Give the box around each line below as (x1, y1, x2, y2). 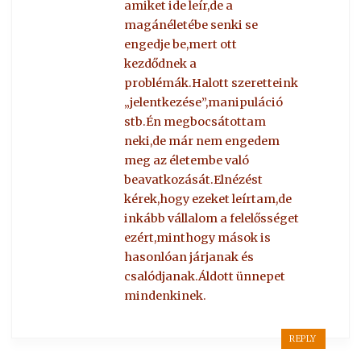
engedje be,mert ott (124, 37, 238, 52)
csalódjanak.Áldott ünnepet (124, 269, 286, 284)
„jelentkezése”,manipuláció (124, 95, 284, 110)
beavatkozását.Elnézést (124, 172, 263, 188)
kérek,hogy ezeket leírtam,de (124, 192, 293, 207)
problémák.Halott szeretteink (124, 76, 299, 91)
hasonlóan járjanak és (124, 250, 255, 265)
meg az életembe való (124, 153, 250, 168)
